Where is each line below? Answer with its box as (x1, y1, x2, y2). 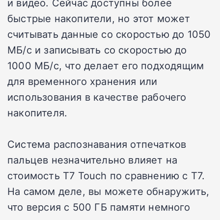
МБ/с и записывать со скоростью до (7, 43, 187, 57)
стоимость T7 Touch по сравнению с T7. (7, 168, 205, 183)
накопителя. (7, 106, 68, 120)
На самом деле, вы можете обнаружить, (7, 184, 210, 198)
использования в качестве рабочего (7, 90, 187, 104)
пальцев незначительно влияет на (7, 153, 178, 167)
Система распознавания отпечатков (7, 137, 187, 151)
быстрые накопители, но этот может (7, 11, 191, 26)
